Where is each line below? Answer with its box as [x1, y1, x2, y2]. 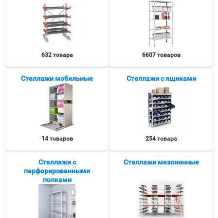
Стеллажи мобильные [21, 74, 93, 82]
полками [42, 176, 72, 183]
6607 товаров [142, 52, 181, 58]
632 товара [41, 52, 73, 58]
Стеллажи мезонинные [123, 158, 199, 166]
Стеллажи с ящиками [126, 74, 196, 82]
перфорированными [24, 167, 90, 175]
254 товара [145, 135, 177, 142]
